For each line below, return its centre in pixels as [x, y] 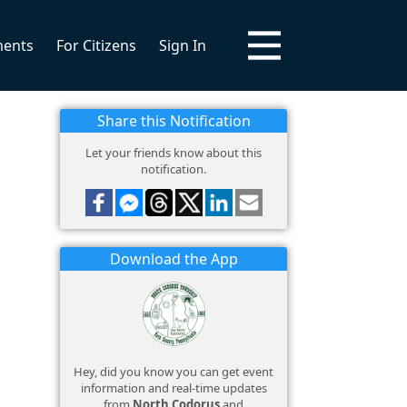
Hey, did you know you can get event [174, 372]
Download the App [174, 259]
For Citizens [96, 45]
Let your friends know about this [174, 153]
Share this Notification [174, 121]
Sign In [183, 45]
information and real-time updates [174, 388]
